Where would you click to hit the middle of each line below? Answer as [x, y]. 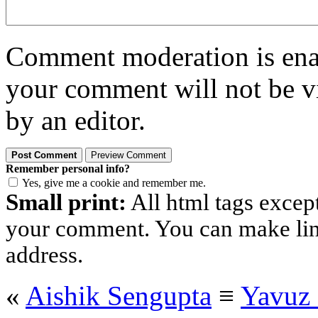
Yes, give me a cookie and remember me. [114, 183]
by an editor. [76, 121]
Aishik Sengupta [119, 296]
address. [44, 255]
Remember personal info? [68, 169]
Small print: [66, 203]
